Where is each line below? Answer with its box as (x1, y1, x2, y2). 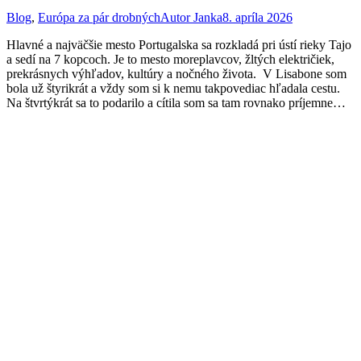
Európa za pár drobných (38, 10, 160, 24)
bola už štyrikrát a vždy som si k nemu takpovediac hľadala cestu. (6, 81, 340, 95)
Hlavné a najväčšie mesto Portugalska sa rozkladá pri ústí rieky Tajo (6, 37, 351, 52)
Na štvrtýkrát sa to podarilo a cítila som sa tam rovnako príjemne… (6, 95, 346, 110)
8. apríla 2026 (222, 10, 293, 24)
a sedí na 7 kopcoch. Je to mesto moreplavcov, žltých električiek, (6, 52, 334, 66)
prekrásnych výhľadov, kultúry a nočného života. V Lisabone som (6, 66, 346, 81)
